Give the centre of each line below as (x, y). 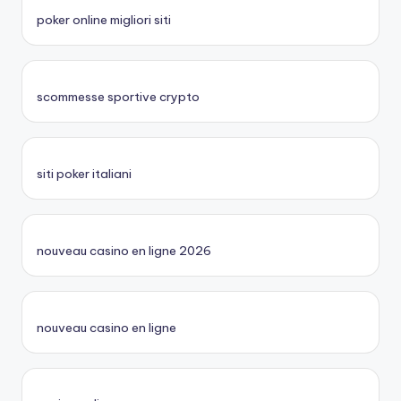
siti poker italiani (84, 174)
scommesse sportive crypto (118, 97)
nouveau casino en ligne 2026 (124, 250)
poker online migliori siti (104, 20)
